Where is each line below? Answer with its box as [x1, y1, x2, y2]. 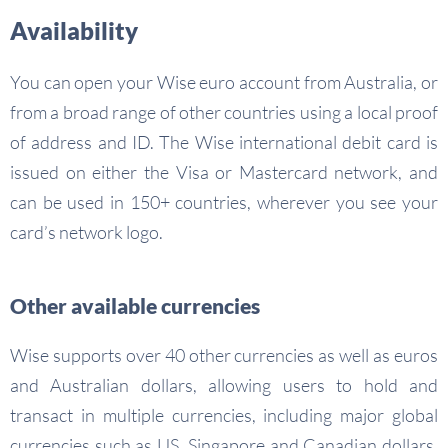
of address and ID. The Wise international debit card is [10, 131, 438, 154]
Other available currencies [10, 293, 260, 319]
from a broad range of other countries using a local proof [10, 101, 438, 124]
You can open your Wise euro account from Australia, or [10, 71, 438, 94]
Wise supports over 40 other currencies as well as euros [10, 344, 438, 367]
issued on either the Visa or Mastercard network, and [10, 161, 438, 184]
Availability [10, 16, 138, 46]
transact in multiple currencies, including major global [10, 404, 438, 427]
